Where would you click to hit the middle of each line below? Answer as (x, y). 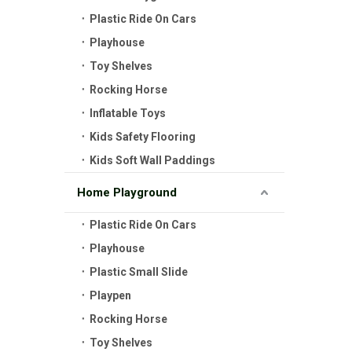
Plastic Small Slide (139, 272)
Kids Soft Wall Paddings (152, 160)
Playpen (110, 295)
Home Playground (127, 192)
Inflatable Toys (128, 113)
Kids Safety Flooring (143, 137)
